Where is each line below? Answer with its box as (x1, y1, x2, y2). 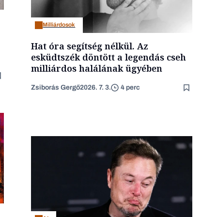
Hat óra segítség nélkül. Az (31, 40, 149, 52)
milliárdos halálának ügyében (31, 62, 163, 74)
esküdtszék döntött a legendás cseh (31, 51, 186, 63)
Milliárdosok (43, 21, 76, 29)
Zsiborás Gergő (31, 83, 80, 91)
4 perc (121, 84, 140, 92)
